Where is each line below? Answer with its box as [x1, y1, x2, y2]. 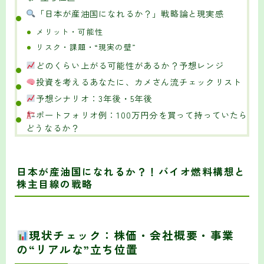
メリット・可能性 [36, 25, 104, 37]
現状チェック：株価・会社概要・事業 [29, 226, 235, 243]
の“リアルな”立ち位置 [16, 240, 138, 257]
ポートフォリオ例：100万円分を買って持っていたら [35, 108, 248, 121]
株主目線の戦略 [16, 176, 93, 191]
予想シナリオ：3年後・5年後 [35, 91, 153, 104]
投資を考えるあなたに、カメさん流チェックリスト [35, 75, 242, 88]
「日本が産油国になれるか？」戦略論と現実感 [35, 6, 224, 19]
